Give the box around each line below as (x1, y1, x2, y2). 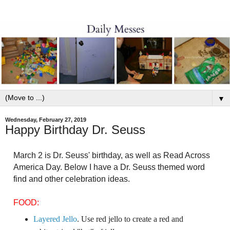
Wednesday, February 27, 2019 (5, 117, 86, 123)
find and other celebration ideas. (13, 175, 130, 184)
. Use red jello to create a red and (77, 215, 184, 224)
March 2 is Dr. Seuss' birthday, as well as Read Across (13, 151, 210, 160)
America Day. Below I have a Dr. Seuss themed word (13, 163, 205, 172)
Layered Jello (33, 215, 78, 224)
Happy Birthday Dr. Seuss (5, 123, 145, 137)
